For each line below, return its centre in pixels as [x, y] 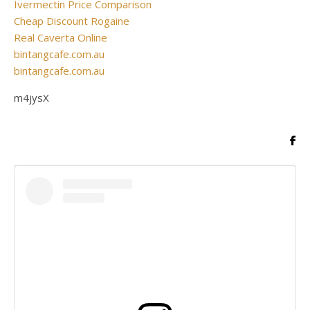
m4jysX [31, 98]
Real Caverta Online [61, 37]
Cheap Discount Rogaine [72, 21]
